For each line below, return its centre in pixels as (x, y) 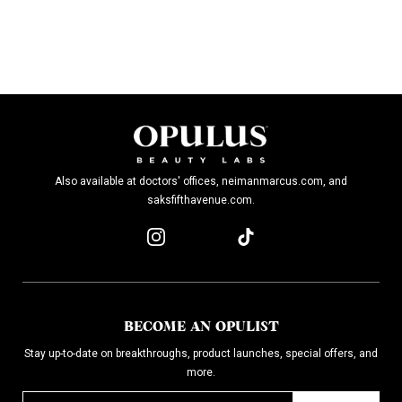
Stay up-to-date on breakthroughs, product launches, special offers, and (201, 354)
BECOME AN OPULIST (201, 327)
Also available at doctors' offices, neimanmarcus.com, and (201, 182)
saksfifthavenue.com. (201, 201)
